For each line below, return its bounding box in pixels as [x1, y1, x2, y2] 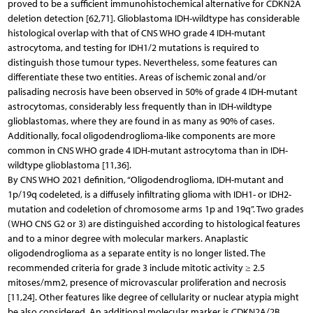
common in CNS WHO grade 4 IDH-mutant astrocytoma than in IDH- [7, 144, 288, 156]
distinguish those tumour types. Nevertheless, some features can [7, 56, 277, 68]
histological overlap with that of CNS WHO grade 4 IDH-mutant [7, 27, 265, 39]
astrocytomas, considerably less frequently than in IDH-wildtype [7, 100, 272, 112]
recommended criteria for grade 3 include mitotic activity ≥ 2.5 [7, 261, 265, 274]
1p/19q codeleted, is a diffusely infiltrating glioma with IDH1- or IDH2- [7, 188, 291, 201]
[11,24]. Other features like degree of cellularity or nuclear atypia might [7, 291, 299, 303]
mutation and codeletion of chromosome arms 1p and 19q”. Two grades [7, 203, 304, 215]
